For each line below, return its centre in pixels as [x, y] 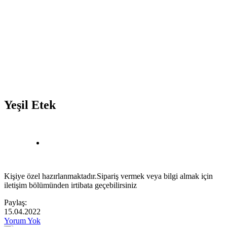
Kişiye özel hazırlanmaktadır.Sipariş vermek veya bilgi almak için [108, 176]
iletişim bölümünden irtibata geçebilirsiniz [70, 185]
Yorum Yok [22, 220]
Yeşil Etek [30, 105]
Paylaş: [15, 202]
